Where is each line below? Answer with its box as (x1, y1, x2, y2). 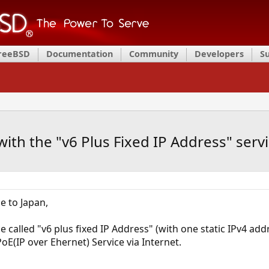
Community (129, 48, 178, 59)
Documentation (46, 48, 113, 59)
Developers (195, 48, 244, 59)
